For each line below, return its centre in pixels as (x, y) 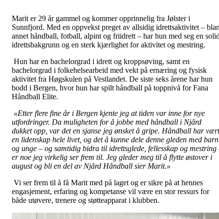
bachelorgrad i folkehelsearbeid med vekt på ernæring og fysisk (109, 70)
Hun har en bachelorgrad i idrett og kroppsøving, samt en (101, 62)
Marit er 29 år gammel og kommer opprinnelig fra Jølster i (101, 19)
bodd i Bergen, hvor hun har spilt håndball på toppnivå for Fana (110, 88)
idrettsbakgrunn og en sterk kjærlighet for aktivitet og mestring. (109, 45)
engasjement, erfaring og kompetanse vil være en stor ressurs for (110, 192)
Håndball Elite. (35, 97)
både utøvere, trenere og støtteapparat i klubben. (86, 200)
